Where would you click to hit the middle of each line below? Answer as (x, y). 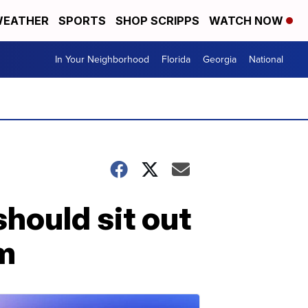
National (266, 59)
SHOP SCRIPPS (157, 21)
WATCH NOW (247, 21)
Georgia (220, 59)
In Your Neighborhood (102, 59)
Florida (176, 59)
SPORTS (82, 21)
